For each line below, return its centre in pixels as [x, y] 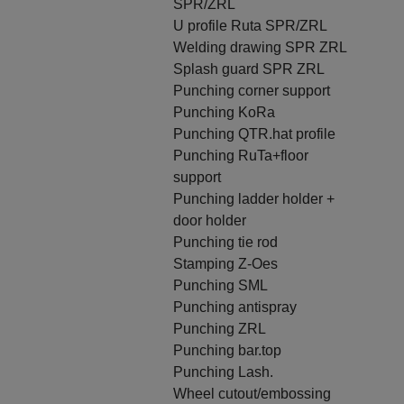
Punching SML [220, 285]
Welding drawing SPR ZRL [260, 47]
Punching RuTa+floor [241, 156]
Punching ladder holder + [254, 199]
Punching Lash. [223, 372]
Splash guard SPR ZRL [249, 69]
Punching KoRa [224, 112]
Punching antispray [235, 307]
